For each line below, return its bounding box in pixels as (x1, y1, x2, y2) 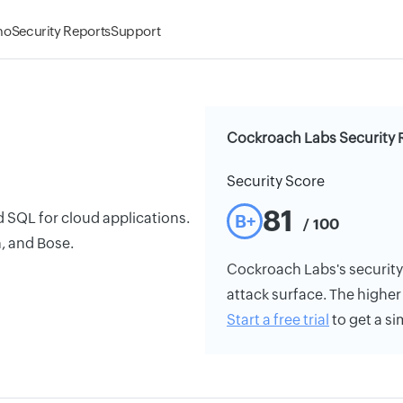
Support (110, 23, 161, 39)
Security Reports (11, 23, 111, 39)
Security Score (227, 173, 325, 190)
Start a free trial (227, 311, 329, 328)
